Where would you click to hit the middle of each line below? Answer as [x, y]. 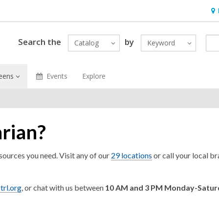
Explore [94, 76]
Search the [39, 42]
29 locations [131, 155]
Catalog [86, 43]
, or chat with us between [63, 187]
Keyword [161, 43]
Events [57, 76]
